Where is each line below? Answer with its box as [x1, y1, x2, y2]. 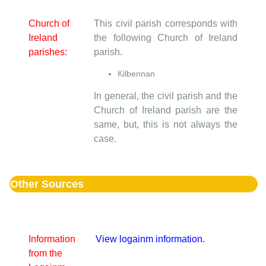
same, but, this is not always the [94, 119, 237, 129]
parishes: [28, 47, 67, 58]
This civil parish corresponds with [94, 18, 237, 29]
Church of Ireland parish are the [94, 104, 237, 115]
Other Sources [10, 178, 84, 190]
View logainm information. [96, 233, 205, 244]
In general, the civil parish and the [94, 90, 237, 101]
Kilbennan [118, 69, 155, 79]
